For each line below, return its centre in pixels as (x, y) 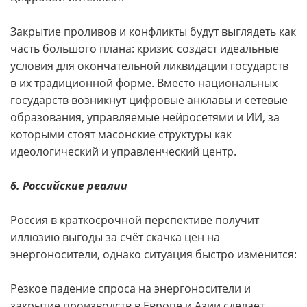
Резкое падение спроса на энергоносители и (131, 288)
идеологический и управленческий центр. (123, 151)
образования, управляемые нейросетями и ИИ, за (145, 117)
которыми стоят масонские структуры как (121, 134)
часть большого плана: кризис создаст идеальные (145, 49)
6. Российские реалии (69, 186)
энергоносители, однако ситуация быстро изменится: (153, 254)
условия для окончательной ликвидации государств (149, 66)
